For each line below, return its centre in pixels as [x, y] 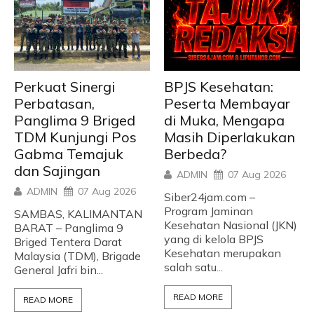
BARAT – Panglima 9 [69, 227]
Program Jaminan [209, 211]
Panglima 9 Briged [75, 120]
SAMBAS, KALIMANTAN [78, 213]
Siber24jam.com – [210, 197]
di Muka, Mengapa [224, 120]
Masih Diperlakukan [230, 137]
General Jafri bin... [59, 269]
